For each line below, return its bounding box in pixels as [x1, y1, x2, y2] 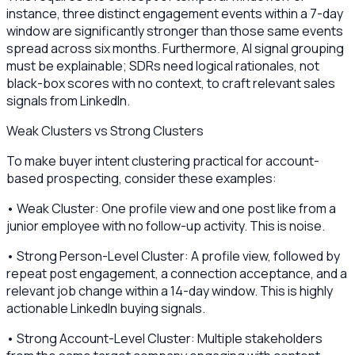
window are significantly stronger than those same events [6, 22, 343, 40]
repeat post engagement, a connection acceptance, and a [6, 265, 347, 283]
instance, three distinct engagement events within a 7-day [6, 5, 343, 23]
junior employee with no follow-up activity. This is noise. [6, 217, 325, 235]
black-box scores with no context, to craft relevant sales [6, 74, 335, 93]
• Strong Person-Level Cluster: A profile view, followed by [6, 247, 340, 265]
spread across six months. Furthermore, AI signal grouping [6, 40, 344, 58]
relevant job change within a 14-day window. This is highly [6, 282, 333, 300]
